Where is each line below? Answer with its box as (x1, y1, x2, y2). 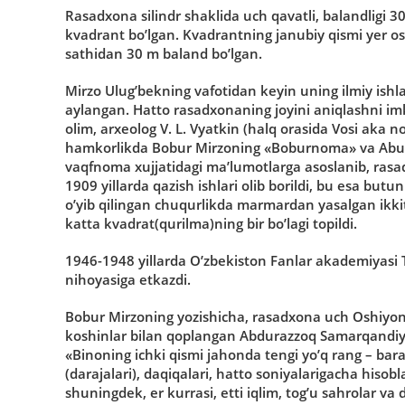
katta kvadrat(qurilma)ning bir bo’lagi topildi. (65, 213, 357, 232)
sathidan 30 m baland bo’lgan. (65, 43, 262, 62)
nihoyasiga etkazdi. (65, 269, 191, 288)
